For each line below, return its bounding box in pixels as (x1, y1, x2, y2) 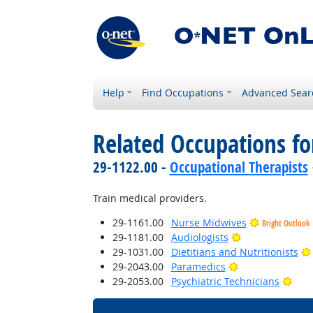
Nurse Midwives (170, 216, 247, 229)
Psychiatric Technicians (170, 275, 279, 288)
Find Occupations (142, 86, 224, 99)
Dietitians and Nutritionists (170, 245, 298, 259)
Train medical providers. (92, 191, 207, 205)
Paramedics (170, 260, 226, 273)
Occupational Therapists (169, 157, 308, 177)
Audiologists (170, 231, 228, 244)
